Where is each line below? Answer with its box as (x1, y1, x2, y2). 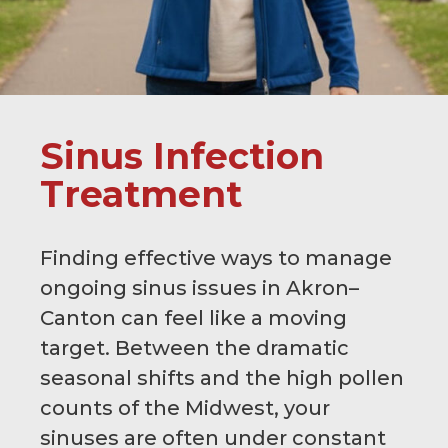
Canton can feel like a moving (40, 305, 347, 330)
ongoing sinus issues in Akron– (40, 275, 359, 300)
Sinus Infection (40, 133, 324, 178)
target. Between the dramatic (40, 335, 349, 360)
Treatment (40, 171, 242, 216)
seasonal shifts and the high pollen (40, 365, 404, 390)
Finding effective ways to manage (40, 245, 392, 270)
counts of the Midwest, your (40, 395, 330, 420)
